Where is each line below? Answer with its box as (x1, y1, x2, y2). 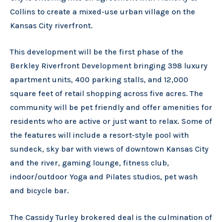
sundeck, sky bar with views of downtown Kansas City (10, 144, 209, 154)
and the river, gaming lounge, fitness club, (10, 158, 169, 168)
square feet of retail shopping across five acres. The (10, 89, 203, 99)
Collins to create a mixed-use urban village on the (10, 6, 195, 16)
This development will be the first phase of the (10, 47, 183, 57)
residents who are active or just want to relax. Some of (10, 116, 212, 126)
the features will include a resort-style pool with (10, 130, 189, 140)
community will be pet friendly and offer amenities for (10, 103, 212, 112)
